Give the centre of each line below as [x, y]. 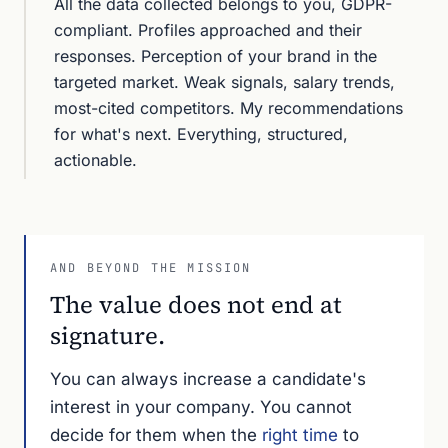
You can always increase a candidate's [208, 379]
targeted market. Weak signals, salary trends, [224, 82]
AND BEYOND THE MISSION [151, 268]
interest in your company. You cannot [201, 407]
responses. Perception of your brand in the [215, 56]
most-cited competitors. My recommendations [228, 108]
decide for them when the [156, 435]
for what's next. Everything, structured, [201, 134]
